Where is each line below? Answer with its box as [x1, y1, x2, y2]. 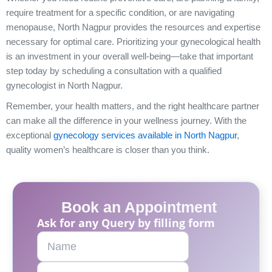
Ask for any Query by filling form [37, 215, 215, 230]
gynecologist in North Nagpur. [6, 80, 123, 90]
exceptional [6, 130, 53, 140]
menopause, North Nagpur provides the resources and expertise [6, 22, 260, 32]
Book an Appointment [61, 198, 217, 216]
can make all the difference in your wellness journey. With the [6, 115, 246, 126]
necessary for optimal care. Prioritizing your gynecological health [6, 36, 260, 47]
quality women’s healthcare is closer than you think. [6, 144, 209, 155]
